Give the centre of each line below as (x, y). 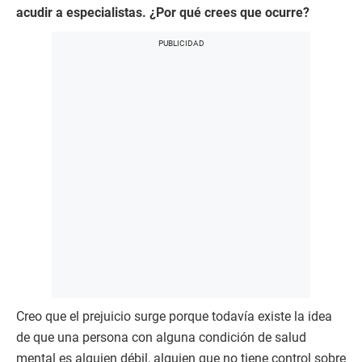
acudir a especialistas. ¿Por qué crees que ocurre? (163, 13)
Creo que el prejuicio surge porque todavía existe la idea (174, 317)
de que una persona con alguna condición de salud (161, 338)
